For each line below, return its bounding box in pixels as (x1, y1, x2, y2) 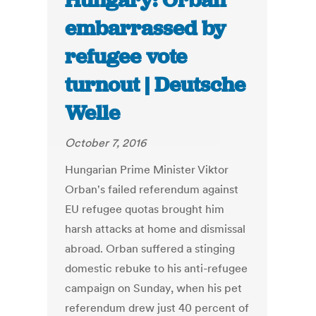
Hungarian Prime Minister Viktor (65, 162, 229, 177)
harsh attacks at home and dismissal (65, 221, 246, 236)
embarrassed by (65, 15, 226, 42)
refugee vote (65, 43, 188, 71)
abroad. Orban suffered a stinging (65, 241, 236, 256)
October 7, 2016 (65, 135, 147, 150)
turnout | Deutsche (65, 71, 246, 99)
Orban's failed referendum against (65, 182, 239, 197)
